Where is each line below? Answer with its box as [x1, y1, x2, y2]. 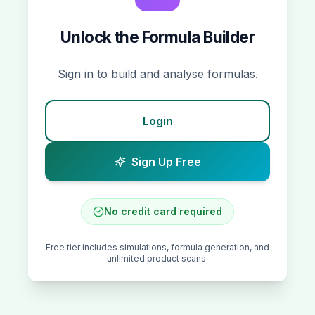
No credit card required [104, 205, 222, 217]
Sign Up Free [131, 155, 201, 169]
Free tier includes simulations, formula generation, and [46, 242, 269, 252]
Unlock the [60, 27, 142, 46]
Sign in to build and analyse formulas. [57, 67, 258, 81]
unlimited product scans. [107, 253, 208, 264]
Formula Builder [141, 27, 255, 46]
